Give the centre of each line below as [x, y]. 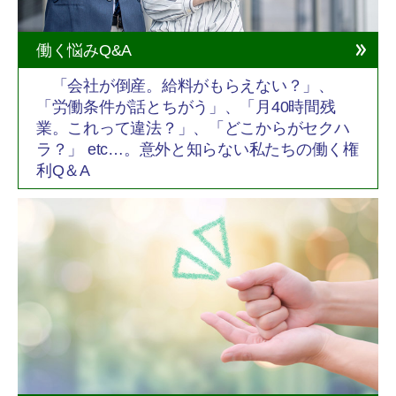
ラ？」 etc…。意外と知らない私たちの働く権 [198, 149]
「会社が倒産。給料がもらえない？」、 [185, 85]
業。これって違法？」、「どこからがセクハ [193, 128]
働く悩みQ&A [84, 50]
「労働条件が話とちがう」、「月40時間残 [186, 107]
